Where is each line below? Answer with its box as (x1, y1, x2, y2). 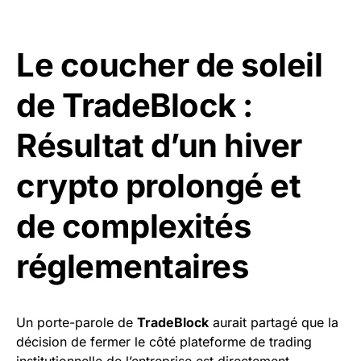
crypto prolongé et (16, 166, 301, 206)
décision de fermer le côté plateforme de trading (16, 334, 312, 351)
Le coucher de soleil (16, 45, 322, 85)
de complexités (16, 206, 251, 247)
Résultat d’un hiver (16, 126, 302, 166)
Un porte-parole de (16, 314, 137, 331)
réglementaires (16, 247, 248, 287)
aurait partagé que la (209, 314, 338, 331)
